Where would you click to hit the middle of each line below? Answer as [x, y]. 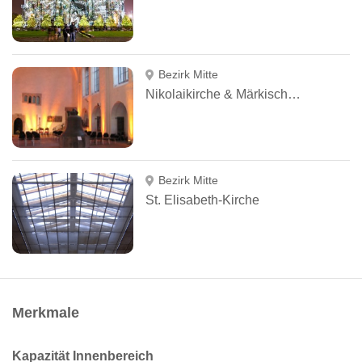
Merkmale [46, 313]
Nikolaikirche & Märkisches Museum [294, 94]
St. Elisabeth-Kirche [202, 200]
